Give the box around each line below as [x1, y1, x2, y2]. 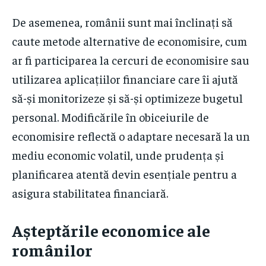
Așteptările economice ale [12, 219, 210, 240]
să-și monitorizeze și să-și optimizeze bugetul [12, 90, 243, 105]
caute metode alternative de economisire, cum [12, 33, 247, 48]
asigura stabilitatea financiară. [12, 185, 168, 200]
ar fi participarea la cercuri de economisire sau [12, 52, 249, 67]
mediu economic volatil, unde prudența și [12, 147, 224, 162]
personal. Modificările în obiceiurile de [12, 109, 209, 124]
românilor [12, 239, 93, 260]
